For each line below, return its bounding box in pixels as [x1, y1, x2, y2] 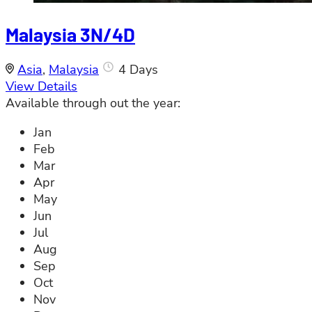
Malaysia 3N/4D [6, 22, 135, 45]
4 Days [118, 61, 158, 79]
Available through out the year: [6, 95, 180, 112]
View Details [6, 78, 77, 95]
